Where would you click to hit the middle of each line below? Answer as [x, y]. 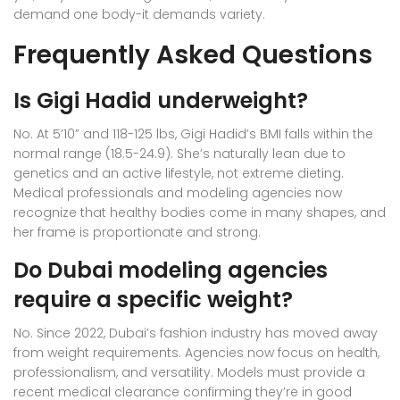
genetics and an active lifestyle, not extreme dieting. [179, 173]
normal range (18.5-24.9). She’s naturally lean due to [179, 153]
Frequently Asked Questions [193, 54]
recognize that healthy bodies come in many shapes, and [200, 212]
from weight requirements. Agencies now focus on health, [196, 352]
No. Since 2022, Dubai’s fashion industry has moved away [196, 333]
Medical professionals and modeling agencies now [178, 192]
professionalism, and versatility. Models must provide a [189, 372]
